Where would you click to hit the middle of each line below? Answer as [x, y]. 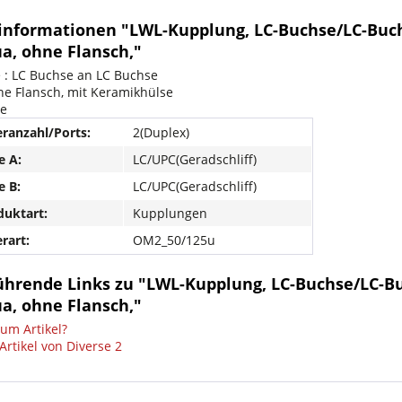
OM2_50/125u [174, 240]
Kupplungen [170, 213]
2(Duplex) [161, 132]
